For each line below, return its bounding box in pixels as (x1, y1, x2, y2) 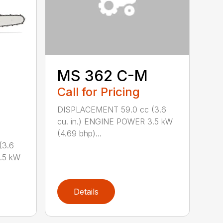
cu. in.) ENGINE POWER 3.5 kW (57, 116, 173, 126)
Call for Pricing (57, 84, 140, 99)
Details (74, 186, 99, 197)
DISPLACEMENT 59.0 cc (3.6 (57, 104, 167, 114)
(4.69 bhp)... (57, 128, 102, 138)
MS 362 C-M (57, 66, 148, 85)
